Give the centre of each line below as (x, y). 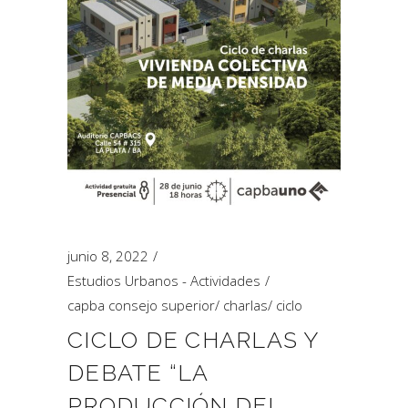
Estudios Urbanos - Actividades (164, 280)
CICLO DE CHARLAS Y (193, 340)
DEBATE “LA (138, 372)
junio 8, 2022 (108, 256)
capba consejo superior (141, 305)
